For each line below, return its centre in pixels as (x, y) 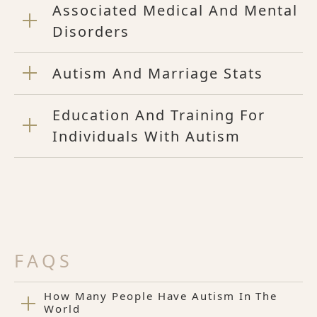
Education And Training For (159, 115)
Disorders (91, 32)
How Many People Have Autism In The (161, 296)
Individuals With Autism (146, 137)
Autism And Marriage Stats (158, 74)
